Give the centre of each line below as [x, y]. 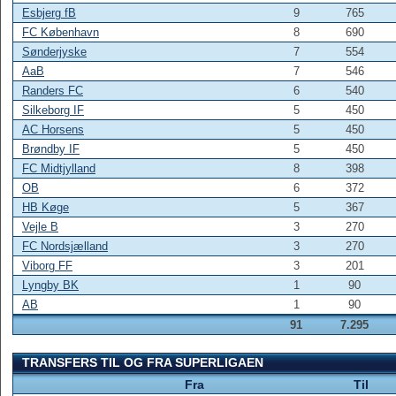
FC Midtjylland [59, 168]
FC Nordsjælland [65, 246]
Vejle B [40, 227]
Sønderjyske [54, 52]
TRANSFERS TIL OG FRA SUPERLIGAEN [143, 362]
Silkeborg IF [53, 110]
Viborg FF [47, 266]
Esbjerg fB [49, 13]
